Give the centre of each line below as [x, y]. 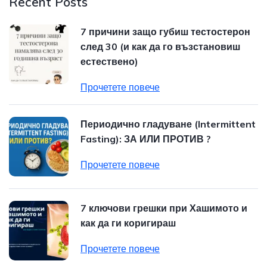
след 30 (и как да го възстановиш [160, 46]
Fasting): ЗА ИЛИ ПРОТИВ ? [146, 139]
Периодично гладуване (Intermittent [168, 124]
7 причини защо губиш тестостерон [165, 31]
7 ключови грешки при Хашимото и [164, 208]
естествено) [109, 61]
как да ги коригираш [128, 223]
